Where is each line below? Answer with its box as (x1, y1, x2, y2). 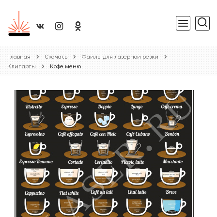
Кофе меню (50, 62, 81, 70)
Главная (7, 52, 31, 60)
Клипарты (7, 62, 36, 70)
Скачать (45, 52, 67, 60)
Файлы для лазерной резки (81, 52, 158, 60)
